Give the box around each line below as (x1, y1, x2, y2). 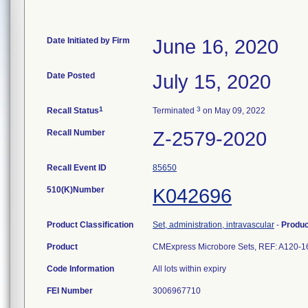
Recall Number (47, 128, 105, 137)
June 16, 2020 (153, 36, 278, 58)
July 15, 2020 (153, 71, 271, 93)
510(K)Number (47, 185, 104, 195)
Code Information (47, 264, 114, 274)
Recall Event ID (47, 163, 107, 173)
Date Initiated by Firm (47, 36, 130, 45)
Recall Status (47, 106, 99, 115)
